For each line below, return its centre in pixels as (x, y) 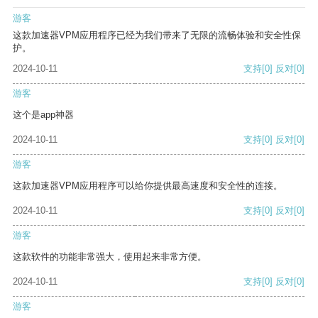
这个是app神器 (43, 115)
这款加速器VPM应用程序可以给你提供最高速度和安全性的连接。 (148, 186)
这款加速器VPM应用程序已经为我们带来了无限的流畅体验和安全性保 (157, 35)
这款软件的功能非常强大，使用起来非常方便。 (110, 257)
